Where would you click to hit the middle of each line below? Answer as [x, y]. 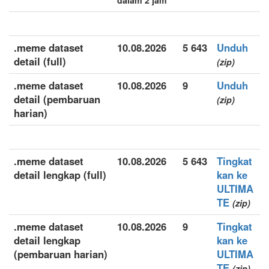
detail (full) [40, 61]
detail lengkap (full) [60, 175]
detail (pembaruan [57, 99]
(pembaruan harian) [61, 254]
